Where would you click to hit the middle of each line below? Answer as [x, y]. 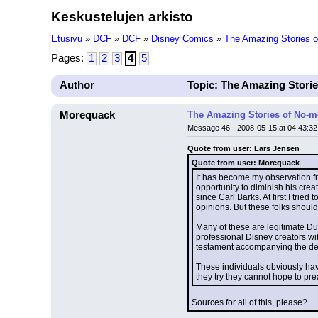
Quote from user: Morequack [246, 163]
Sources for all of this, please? [250, 302]
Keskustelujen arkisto [122, 16]
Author [77, 85]
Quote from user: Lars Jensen [243, 148]
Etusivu [67, 39]
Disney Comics [182, 39]
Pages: [69, 58]
